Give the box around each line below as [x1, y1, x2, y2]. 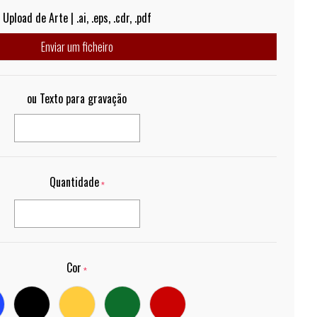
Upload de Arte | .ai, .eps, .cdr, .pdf [2, 9, 151, 26]
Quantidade [49, 173, 99, 190]
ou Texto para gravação [27, 90, 127, 107]
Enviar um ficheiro [40, 38, 113, 55]
